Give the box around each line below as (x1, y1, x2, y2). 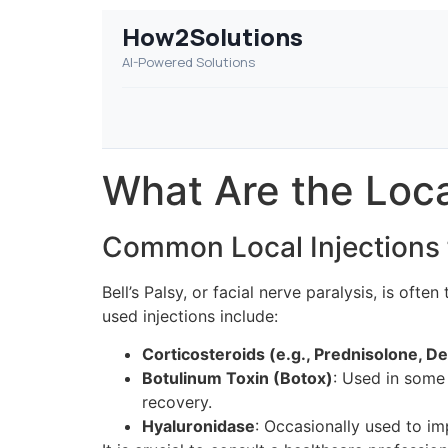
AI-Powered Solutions (122, 53, 255, 71)
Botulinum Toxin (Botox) (142, 368, 333, 389)
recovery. (142, 392, 212, 413)
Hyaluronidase (142, 416, 255, 437)
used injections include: (102, 306, 278, 326)
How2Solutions (122, 20, 303, 53)
